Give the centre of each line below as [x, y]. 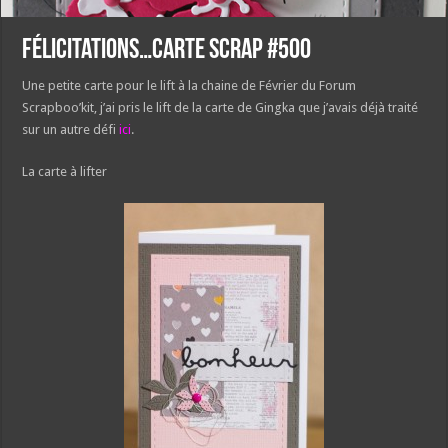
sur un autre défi [71, 130]
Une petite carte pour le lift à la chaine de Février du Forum [189, 86]
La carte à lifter [65, 172]
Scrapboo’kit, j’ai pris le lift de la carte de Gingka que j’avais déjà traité [220, 108]
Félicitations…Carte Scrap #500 [167, 51]
